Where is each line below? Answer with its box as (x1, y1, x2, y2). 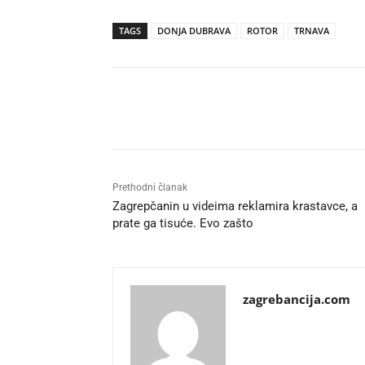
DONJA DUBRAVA (157, 24, 231, 37)
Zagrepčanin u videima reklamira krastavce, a (112, 199, 358, 214)
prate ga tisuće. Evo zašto (112, 216, 253, 231)
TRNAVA (294, 24, 329, 37)
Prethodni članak (112, 182, 187, 194)
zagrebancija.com (243, 291, 350, 308)
